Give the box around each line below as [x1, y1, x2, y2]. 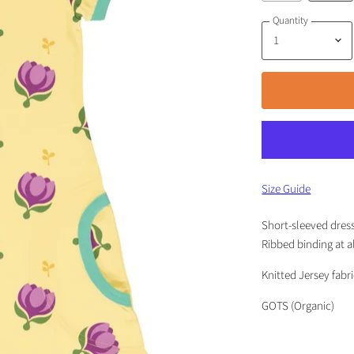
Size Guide [262, 180, 311, 198]
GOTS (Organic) [262, 298, 335, 315]
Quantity [273, 13, 309, 28]
